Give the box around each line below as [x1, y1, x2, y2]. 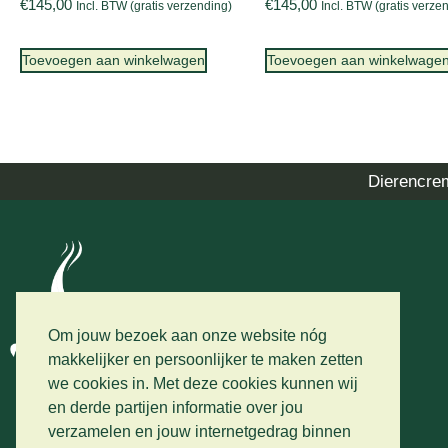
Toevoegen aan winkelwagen [22, 52, 205, 69]
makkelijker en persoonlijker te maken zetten [48, 351, 363, 369]
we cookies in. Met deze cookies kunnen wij [48, 375, 358, 393]
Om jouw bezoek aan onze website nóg [48, 327, 327, 345]
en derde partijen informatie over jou [48, 399, 303, 417]
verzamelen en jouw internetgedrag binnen [48, 423, 351, 441]
